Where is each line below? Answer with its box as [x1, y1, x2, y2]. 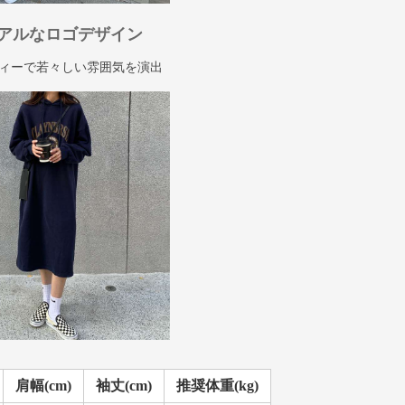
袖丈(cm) [96, 378, 152, 393]
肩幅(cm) [15, 378, 71, 393]
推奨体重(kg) [176, 378, 259, 393]
